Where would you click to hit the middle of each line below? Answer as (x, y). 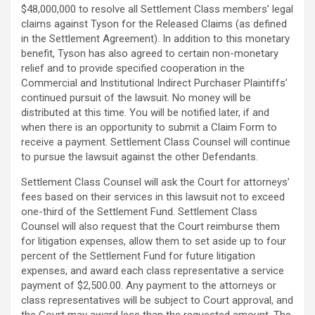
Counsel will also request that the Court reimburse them (150, 227)
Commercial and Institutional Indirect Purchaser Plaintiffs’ (154, 83)
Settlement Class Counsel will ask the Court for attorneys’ (155, 182)
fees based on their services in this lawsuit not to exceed (153, 197)
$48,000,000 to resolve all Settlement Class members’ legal (157, 9)
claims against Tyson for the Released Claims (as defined (154, 24)
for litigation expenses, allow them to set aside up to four (154, 242)
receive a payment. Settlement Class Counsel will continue (156, 142)
